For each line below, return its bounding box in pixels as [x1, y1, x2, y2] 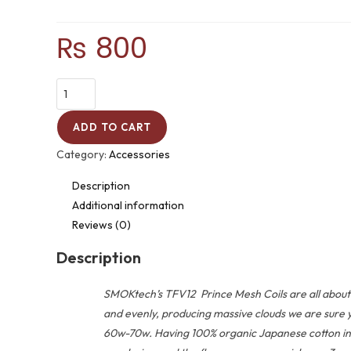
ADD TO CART [73, 121, 151, 134]
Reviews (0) [72, 218, 131, 233]
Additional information [72, 198, 184, 213]
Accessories [109, 147, 170, 162]
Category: [56, 147, 109, 162]
